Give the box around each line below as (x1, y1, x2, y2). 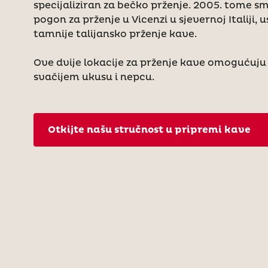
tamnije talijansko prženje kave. (33, 28, 197, 40)
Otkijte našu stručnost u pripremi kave (48, 123, 251, 136)
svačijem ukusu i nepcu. (33, 71, 154, 83)
